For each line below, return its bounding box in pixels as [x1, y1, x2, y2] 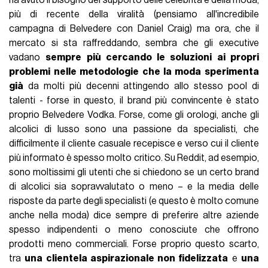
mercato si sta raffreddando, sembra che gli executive [9, 38, 259, 48]
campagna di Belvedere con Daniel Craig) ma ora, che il [9, 24, 259, 34]
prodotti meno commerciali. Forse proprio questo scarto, [9, 239, 259, 249]
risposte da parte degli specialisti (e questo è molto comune [9, 196, 259, 206]
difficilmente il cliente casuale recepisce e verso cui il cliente [9, 139, 259, 149]
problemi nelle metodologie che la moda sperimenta [9, 67, 259, 77]
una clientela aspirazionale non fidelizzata [25, 254, 229, 264]
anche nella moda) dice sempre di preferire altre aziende [9, 211, 259, 221]
